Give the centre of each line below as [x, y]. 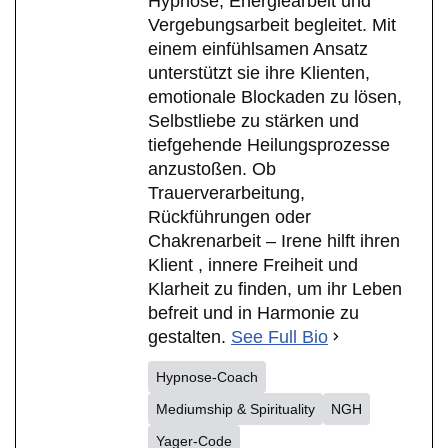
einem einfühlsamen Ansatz [258, 48]
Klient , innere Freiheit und [253, 264]
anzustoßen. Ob [212, 168]
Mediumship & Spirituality [235, 408]
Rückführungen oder [229, 216]
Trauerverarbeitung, [226, 192]
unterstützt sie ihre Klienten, [259, 72]
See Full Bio [279, 336]
